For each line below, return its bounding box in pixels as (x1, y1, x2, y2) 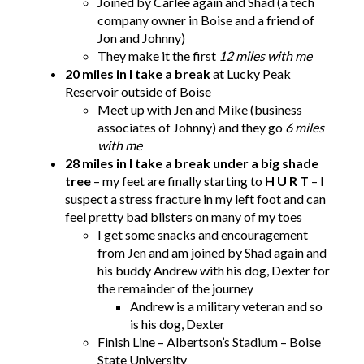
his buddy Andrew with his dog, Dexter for (97, 262, 330, 279)
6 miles (285, 119, 324, 136)
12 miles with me (219, 48, 312, 64)
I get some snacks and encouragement (97, 227, 308, 243)
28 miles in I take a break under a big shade (65, 155, 318, 171)
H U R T (265, 173, 309, 189)
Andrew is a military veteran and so (130, 298, 323, 314)
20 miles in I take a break (65, 66, 210, 82)
